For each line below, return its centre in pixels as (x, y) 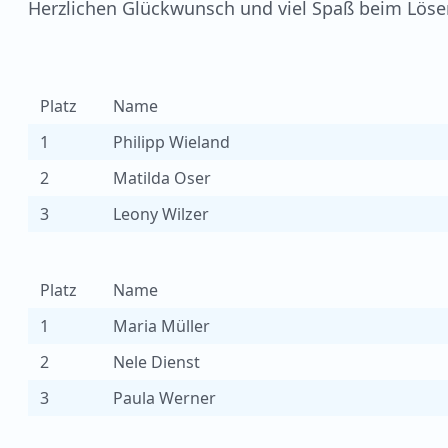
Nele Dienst (156, 362)
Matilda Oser (162, 178)
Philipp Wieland (171, 142)
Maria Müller (161, 326)
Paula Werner (164, 398)
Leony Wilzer (161, 214)
